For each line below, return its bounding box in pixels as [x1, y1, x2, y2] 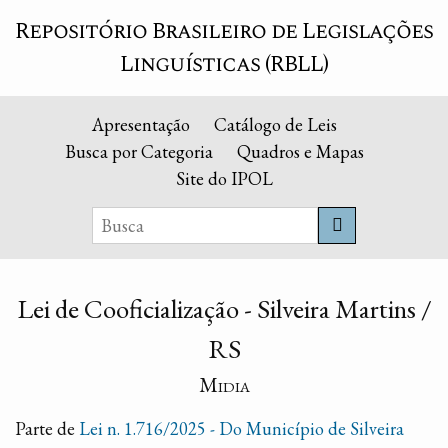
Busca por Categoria [64, 140, 213, 163]
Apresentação [91, 113, 190, 136]
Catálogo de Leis [213, 113, 337, 136]
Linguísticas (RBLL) [120, 47, 328, 81]
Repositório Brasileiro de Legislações [15, 14, 433, 48]
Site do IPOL [175, 167, 273, 190]
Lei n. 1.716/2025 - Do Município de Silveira [79, 416, 404, 440]
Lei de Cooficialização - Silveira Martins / [16, 290, 432, 326]
